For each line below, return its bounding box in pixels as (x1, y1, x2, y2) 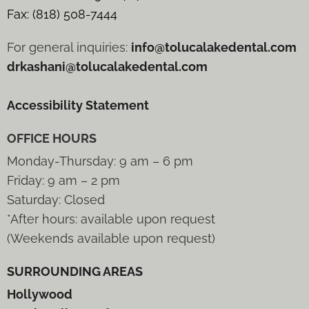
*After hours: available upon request (7, 212, 215, 227)
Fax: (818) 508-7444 (7, 7, 117, 22)
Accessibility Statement (7, 98, 149, 113)
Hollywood (7, 287, 72, 302)
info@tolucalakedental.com (131, 40, 297, 55)
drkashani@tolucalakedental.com (7, 59, 208, 74)
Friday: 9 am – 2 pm (7, 173, 120, 188)
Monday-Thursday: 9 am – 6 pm (7, 154, 193, 169)
